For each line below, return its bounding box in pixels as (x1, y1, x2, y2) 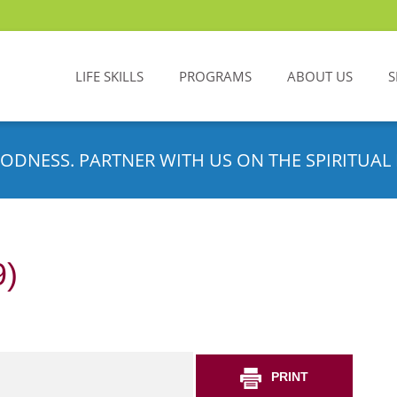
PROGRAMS (179, 67, 252, 85)
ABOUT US (287, 67, 353, 85)
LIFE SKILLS (75, 67, 144, 85)
